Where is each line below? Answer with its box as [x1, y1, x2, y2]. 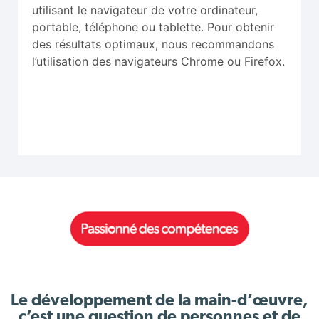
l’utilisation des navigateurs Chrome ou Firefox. [32, 53, 285, 68]
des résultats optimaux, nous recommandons [32, 36, 274, 51]
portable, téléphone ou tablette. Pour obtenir [32, 19, 274, 34]
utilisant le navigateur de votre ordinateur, [32, 2, 258, 17]
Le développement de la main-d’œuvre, [11, 293, 308, 310]
